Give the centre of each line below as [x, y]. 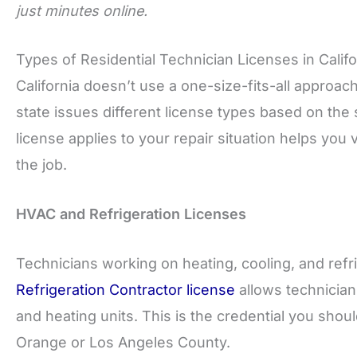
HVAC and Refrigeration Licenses [131, 214]
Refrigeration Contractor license [126, 289]
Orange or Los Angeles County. [123, 342]
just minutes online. [82, 10]
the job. [41, 165]
